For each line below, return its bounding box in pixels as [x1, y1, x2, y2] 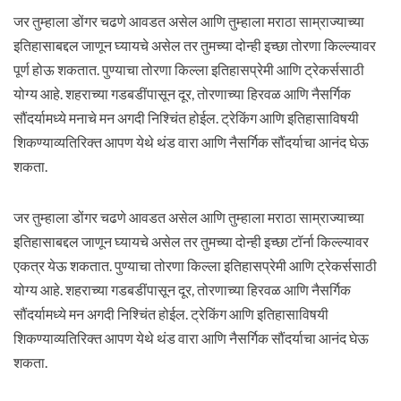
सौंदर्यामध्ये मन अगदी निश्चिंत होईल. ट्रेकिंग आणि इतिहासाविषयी [13, 305, 328, 322]
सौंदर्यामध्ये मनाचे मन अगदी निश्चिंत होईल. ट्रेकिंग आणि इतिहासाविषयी [13, 109, 359, 126]
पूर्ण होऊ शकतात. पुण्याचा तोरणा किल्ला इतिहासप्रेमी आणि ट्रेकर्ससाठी [13, 61, 364, 78]
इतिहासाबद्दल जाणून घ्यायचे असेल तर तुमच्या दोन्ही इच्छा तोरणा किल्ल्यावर [13, 37, 376, 54]
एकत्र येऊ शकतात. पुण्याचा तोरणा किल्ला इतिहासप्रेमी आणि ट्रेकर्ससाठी [13, 257, 377, 274]
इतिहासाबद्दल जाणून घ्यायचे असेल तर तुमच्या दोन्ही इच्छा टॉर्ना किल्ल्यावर [13, 233, 369, 250]
